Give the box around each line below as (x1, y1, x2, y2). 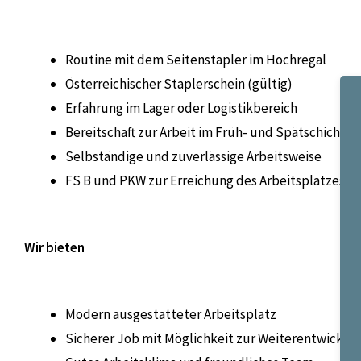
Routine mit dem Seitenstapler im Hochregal (65, 50, 326, 68)
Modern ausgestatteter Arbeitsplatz (65, 305, 276, 324)
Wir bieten (24, 238, 85, 256)
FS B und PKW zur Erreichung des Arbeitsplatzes (65, 171, 345, 189)
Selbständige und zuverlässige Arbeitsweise (65, 147, 322, 165)
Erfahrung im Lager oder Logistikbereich (65, 98, 297, 117)
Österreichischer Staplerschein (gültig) (65, 74, 293, 93)
